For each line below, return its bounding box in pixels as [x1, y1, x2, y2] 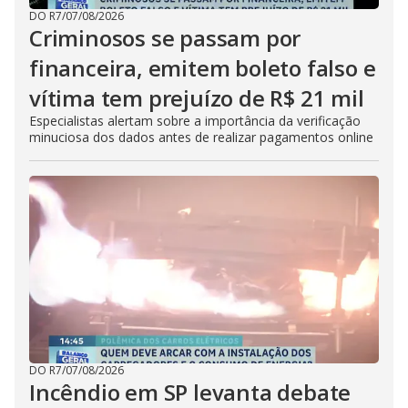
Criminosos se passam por [29, 23, 301, 53]
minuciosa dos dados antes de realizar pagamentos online [29, 128, 373, 146]
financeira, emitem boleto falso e [29, 53, 376, 83]
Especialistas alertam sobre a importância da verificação [29, 112, 361, 129]
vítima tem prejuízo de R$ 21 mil [29, 83, 364, 113]
